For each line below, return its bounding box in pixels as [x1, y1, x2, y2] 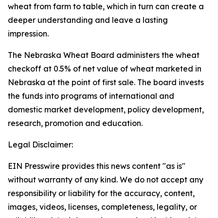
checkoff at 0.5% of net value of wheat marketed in [8, 64, 201, 73]
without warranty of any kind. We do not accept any [8, 175, 203, 184]
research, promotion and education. [8, 118, 143, 128]
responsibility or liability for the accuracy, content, [8, 188, 195, 198]
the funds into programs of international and [8, 91, 174, 101]
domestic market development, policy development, [8, 105, 204, 114]
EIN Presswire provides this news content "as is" [8, 161, 185, 171]
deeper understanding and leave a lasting [8, 15, 168, 25]
